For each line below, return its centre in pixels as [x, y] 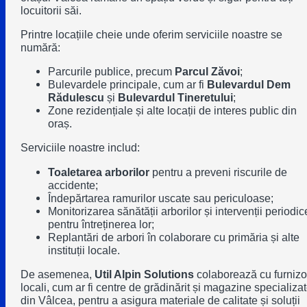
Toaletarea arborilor [98, 172]
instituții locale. [84, 250]
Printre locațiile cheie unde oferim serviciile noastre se [151, 35]
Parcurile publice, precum [111, 72]
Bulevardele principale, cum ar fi [127, 85]
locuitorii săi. [51, 11]
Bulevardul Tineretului [175, 98]
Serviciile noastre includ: [80, 148]
